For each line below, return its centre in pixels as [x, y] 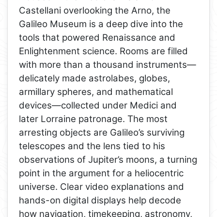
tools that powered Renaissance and [97, 38]
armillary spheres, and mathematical [96, 92]
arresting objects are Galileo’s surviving [102, 133]
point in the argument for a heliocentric [101, 173]
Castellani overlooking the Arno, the [95, 11]
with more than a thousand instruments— [108, 65]
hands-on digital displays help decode [100, 201]
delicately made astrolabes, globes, [95, 78]
